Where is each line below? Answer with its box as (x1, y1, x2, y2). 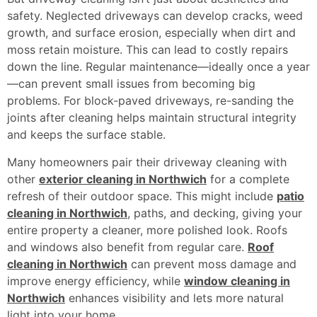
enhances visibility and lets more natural (65, 290, 284, 305)
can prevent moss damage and (127, 256, 296, 271)
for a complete (207, 171, 289, 186)
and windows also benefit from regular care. (7, 239, 248, 254)
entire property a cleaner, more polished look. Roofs (7, 222, 287, 237)
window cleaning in (184, 273, 290, 288)
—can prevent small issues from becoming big (7, 76, 255, 91)
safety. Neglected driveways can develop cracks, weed (7, 8, 303, 23)
